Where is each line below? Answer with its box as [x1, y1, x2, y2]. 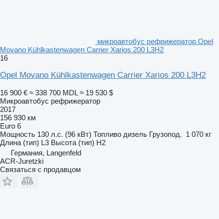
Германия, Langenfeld [11, 148, 81, 157]
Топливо [93, 130, 121, 138]
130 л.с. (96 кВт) [37, 130, 91, 138]
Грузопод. [149, 130, 182, 138]
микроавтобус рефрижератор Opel [97, 37, 213, 45]
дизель [123, 130, 147, 138]
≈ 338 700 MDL [29, 88, 78, 97]
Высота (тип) [51, 138, 94, 147]
